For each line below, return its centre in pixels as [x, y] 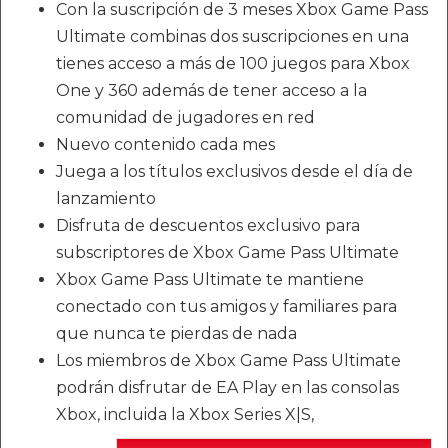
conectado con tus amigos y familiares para [226, 306]
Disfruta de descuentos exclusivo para [208, 225]
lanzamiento [106, 198]
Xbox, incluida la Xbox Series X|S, [185, 414]
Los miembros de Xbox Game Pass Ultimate [228, 360]
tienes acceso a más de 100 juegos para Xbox [233, 63]
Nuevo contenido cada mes [165, 144]
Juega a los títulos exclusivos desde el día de [234, 171]
